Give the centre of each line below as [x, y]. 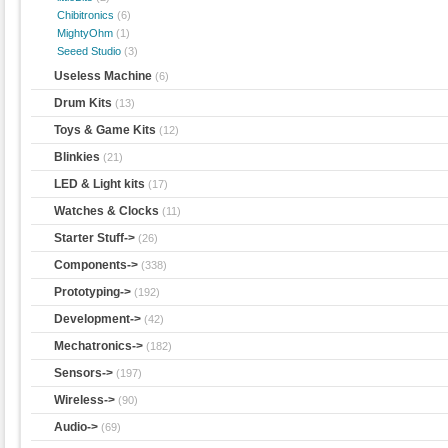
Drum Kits [83, 103]
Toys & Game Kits [105, 130]
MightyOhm [82, 33]
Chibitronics [83, 15]
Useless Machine [103, 76]
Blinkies [77, 157]
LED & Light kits [100, 184]
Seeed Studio [86, 51]
